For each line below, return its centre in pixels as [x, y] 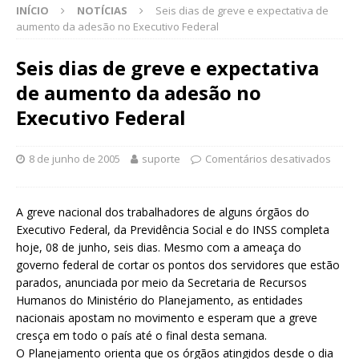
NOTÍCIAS [102, 10]
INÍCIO [32, 10]
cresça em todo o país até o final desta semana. [141, 335]
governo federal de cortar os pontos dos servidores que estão [178, 264]
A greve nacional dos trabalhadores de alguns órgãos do [163, 212]
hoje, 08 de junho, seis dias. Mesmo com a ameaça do [159, 247]
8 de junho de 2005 [75, 158]
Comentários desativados [268, 158]
